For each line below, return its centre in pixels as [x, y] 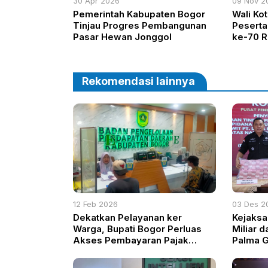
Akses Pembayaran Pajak [131, 240]
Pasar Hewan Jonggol [122, 37]
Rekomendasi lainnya [138, 81]
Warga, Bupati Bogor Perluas [137, 229]
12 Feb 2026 [95, 204]
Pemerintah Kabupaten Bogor [139, 14]
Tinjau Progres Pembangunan [140, 26]
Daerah [89, 252]
